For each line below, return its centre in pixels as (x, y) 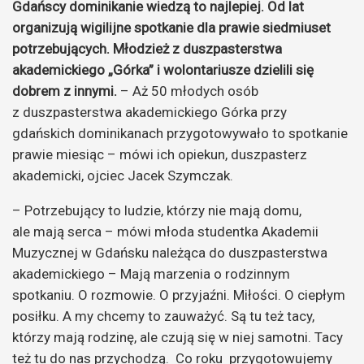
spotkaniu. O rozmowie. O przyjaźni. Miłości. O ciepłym (179, 295)
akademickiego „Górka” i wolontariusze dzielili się (163, 69)
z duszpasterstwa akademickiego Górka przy (149, 112)
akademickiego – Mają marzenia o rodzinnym (151, 273)
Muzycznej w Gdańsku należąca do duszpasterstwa (170, 252)
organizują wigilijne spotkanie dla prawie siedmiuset (171, 27)
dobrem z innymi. (66, 91)
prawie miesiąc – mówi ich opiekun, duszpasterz (160, 154)
